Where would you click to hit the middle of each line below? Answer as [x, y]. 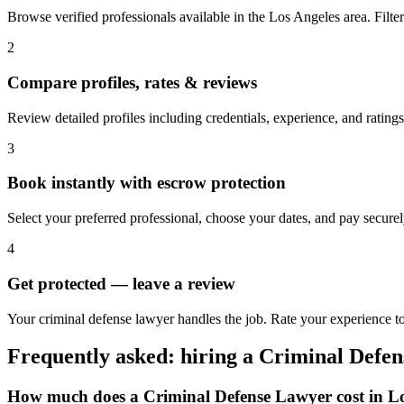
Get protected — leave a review [121, 283]
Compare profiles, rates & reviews [132, 82]
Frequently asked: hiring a [133, 357]
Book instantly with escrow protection [147, 183]
